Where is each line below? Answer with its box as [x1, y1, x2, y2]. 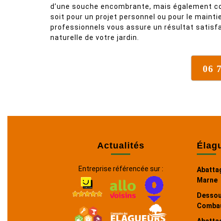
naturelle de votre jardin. [50, 34, 139, 41]
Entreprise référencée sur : [78, 165, 163, 173]
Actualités [97, 141, 145, 150]
